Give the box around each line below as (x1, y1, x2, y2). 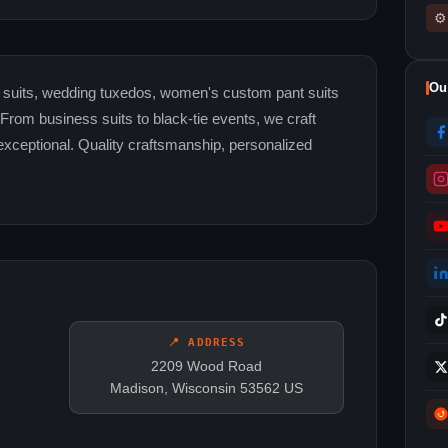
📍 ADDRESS (168, 336, 246, 350)
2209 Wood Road (151, 358, 263, 375)
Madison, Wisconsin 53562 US (110, 380, 304, 397)
